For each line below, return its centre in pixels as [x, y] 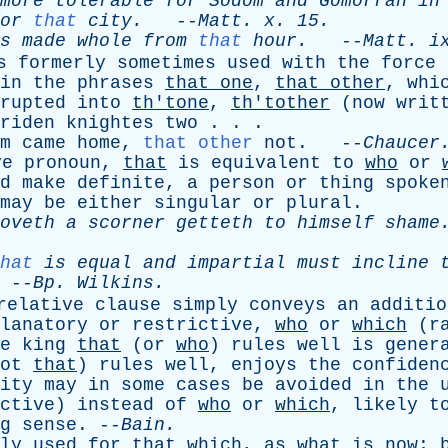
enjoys [264, 365]
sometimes [166, 63]
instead [115, 405]
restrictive [192, 325]
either [110, 203]
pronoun [62, 163]
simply [205, 305]
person [242, 183]
